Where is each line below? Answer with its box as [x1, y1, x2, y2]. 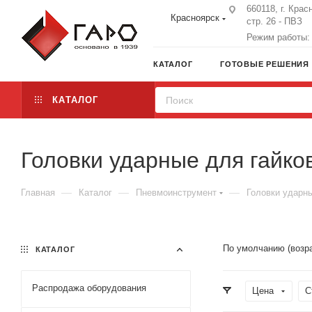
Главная [21, 187, 55, 198]
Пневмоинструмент [136, 187, 217, 198]
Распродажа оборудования [32, 283, 146, 293]
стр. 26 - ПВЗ [247, 16, 302, 26]
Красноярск [171, 13, 219, 23]
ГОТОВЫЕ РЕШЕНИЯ [220, 60, 309, 68]
